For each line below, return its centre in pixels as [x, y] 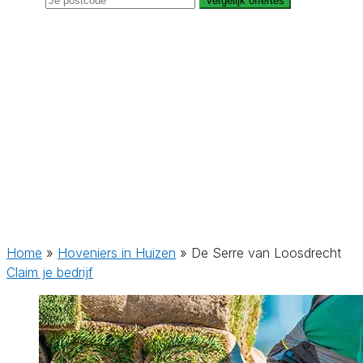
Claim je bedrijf [50, 272]
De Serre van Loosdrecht [266, 253]
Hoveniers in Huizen [117, 253]
